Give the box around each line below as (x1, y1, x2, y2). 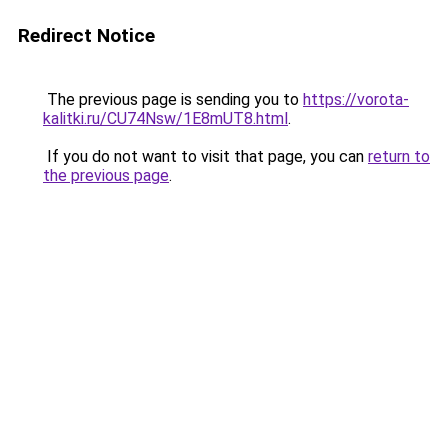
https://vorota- (303, 90, 409, 109)
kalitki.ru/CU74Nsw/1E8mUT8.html (43, 109, 288, 128)
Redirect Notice (18, 24, 155, 47)
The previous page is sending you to (43, 90, 303, 109)
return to (368, 147, 430, 166)
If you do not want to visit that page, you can (43, 147, 368, 166)
